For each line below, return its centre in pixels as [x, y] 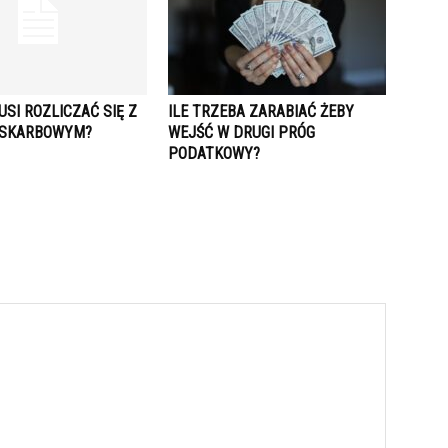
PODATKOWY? [214, 153]
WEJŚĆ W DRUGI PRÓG [241, 132]
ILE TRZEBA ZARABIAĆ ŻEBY [261, 111]
